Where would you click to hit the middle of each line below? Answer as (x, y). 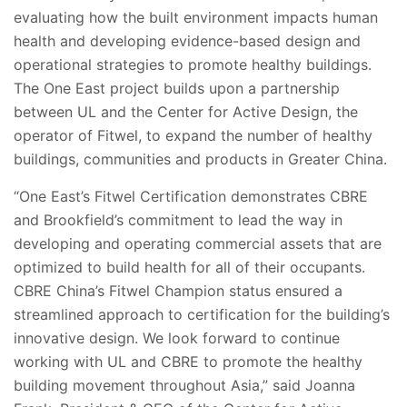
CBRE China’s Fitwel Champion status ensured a (178, 290)
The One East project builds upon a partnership (177, 88)
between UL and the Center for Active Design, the (186, 111)
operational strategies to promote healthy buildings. (193, 64)
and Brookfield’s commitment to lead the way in (178, 219)
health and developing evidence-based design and (187, 40)
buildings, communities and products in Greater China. (200, 159)
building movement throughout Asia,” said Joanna (184, 385)
